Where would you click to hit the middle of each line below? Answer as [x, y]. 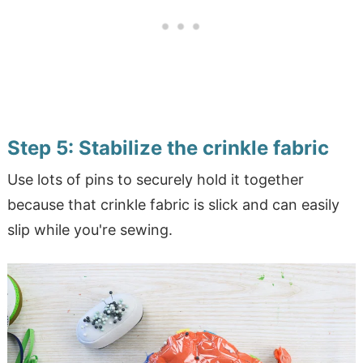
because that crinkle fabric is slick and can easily [173, 205]
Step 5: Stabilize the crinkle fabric [168, 148]
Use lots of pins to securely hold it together [155, 180]
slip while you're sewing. [90, 230]
